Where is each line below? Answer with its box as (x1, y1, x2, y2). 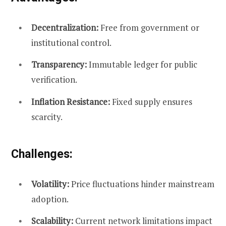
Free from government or (98, 21, 199, 33)
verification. (31, 74, 77, 86)
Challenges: (11, 146, 73, 161)
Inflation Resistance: (31, 95, 110, 107)
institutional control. (31, 36, 111, 48)
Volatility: (31, 178, 69, 190)
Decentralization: (31, 21, 98, 33)
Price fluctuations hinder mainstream (69, 178, 214, 190)
